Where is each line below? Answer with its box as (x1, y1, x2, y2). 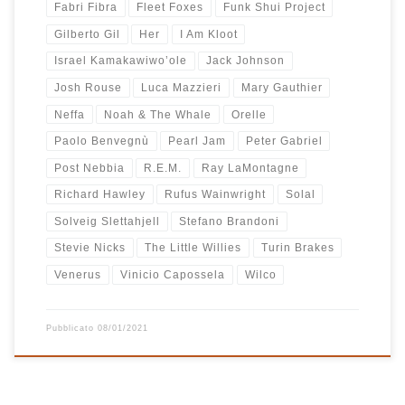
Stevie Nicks (53, 241, 126, 255)
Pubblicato (45, 323, 98, 333)
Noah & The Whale (104, 108, 212, 121)
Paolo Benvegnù (53, 135, 149, 148)
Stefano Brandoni (179, 214, 280, 228)
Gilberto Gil (53, 27, 120, 41)
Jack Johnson (206, 54, 286, 68)
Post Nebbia (53, 161, 125, 174)
